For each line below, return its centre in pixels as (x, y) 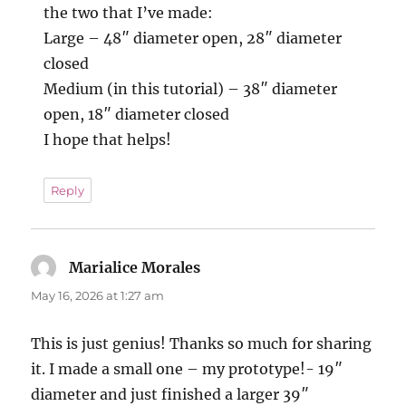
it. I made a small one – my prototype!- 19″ (187, 368)
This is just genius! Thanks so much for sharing (202, 343)
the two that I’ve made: (129, 12)
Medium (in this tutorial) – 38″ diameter (191, 88)
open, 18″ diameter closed (137, 114)
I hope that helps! (108, 139)
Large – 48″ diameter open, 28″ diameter (193, 38)
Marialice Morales (135, 267)
